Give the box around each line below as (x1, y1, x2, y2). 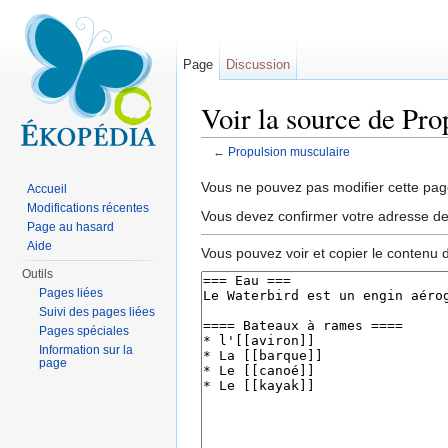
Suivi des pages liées (39, 305, 156, 319)
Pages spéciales (39, 324, 130, 338)
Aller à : (201, 159, 253, 176)
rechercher (326, 159, 395, 176)
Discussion (226, 57, 291, 72)
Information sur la (39, 343, 134, 357)
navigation (253, 159, 318, 176)
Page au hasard (27, 220, 115, 234)
